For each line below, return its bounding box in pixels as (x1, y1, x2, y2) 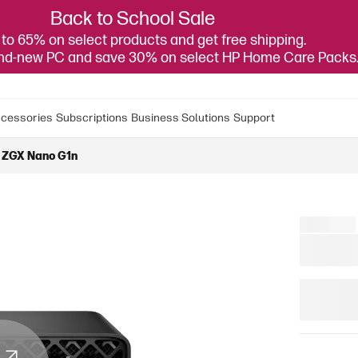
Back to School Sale (50, 7, 215, 30)
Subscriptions (56, 111, 128, 125)
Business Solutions (131, 111, 230, 125)
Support (233, 111, 275, 125)
